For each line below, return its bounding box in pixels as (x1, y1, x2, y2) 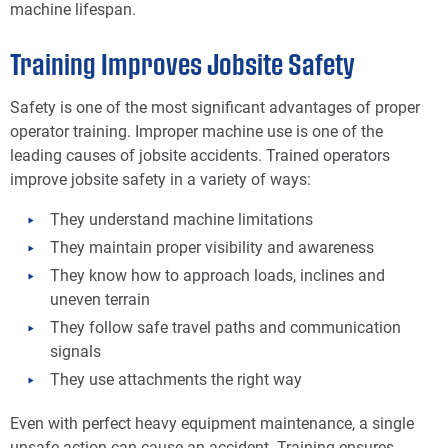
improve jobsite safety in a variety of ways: (10, 167, 311, 189)
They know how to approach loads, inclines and (50, 263, 385, 285)
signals (50, 339, 101, 361)
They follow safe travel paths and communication (50, 315, 401, 337)
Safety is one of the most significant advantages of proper (10, 95, 420, 117)
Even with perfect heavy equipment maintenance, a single (10, 411, 414, 433)
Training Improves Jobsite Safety (10, 47, 355, 80)
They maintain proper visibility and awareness (50, 235, 374, 257)
